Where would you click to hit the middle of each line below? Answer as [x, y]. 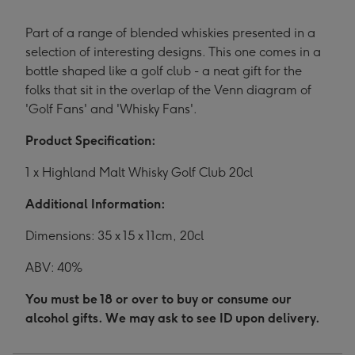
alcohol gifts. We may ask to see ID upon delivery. [173, 319]
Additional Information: [95, 204]
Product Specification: [91, 141]
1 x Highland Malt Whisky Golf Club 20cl [139, 173]
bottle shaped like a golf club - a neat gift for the [164, 71]
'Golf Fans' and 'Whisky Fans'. [111, 109]
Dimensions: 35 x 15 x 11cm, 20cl [115, 236]
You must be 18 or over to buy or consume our [158, 300]
